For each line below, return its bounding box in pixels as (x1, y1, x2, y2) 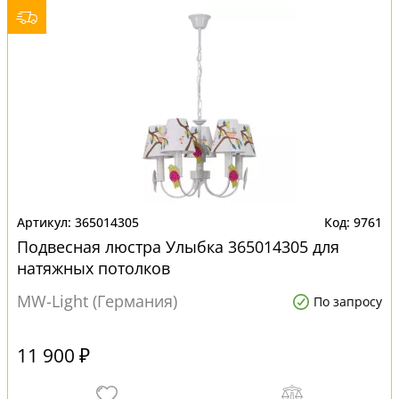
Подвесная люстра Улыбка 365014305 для (17, 236, 339, 257)
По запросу (313, 293, 382, 310)
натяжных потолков (17, 257, 170, 279)
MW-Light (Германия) (17, 290, 177, 312)
